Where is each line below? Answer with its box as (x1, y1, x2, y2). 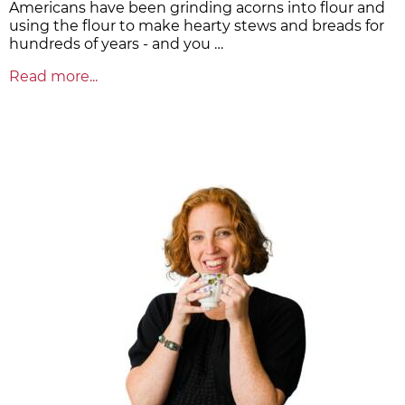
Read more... (9, 68, 98, 86)
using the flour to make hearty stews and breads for (9, 17, 384, 35)
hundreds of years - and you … (9, 35, 223, 53)
